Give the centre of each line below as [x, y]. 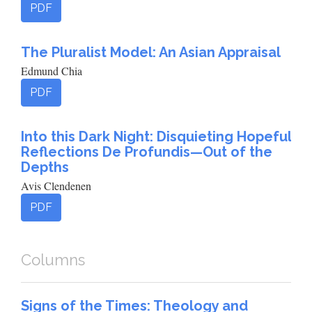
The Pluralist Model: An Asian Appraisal [151, 52]
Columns [53, 260]
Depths [45, 167]
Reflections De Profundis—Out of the [147, 152]
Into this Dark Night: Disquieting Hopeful [156, 136]
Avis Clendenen [56, 186]
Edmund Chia [52, 71]
